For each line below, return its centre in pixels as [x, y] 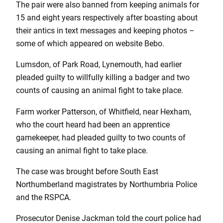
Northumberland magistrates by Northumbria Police [107, 185]
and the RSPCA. [44, 198]
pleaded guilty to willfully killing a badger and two [103, 78]
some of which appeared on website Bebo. [90, 44]
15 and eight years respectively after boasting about [107, 18]
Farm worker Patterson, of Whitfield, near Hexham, [104, 111]
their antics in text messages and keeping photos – [105, 31]
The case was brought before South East [87, 172]
